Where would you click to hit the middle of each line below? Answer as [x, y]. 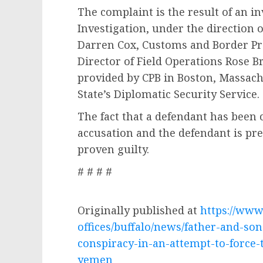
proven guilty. [118, 149]
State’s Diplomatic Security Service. [168, 94]
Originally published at [139, 210]
